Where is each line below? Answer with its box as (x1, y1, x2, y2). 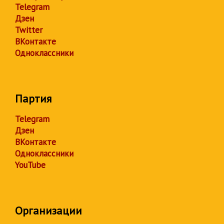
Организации (15, 203, 82, 217)
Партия (15, 91, 51, 105)
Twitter (15, 24, 42, 35)
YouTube (15, 159, 45, 170)
